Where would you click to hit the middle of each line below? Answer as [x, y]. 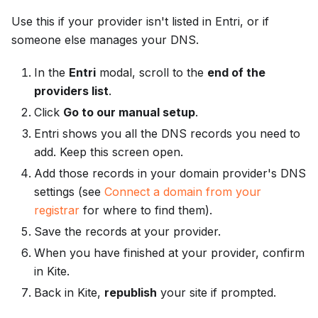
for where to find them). [146, 210]
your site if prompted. [216, 293]
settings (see [69, 192]
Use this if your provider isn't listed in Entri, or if [140, 22]
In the [51, 73]
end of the [236, 73]
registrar [57, 210]
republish [131, 293]
